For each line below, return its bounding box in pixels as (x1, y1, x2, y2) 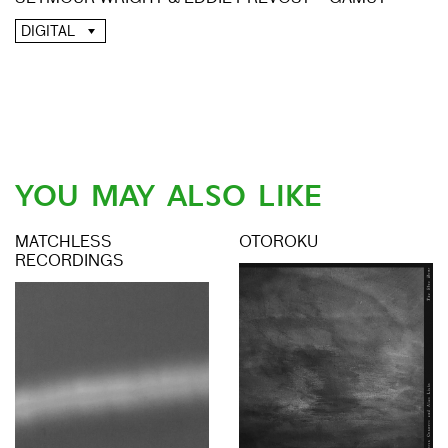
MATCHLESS (15, 234, 112, 251)
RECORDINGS (15, 253, 124, 270)
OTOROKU (239, 234, 318, 251)
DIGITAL (21, 24, 75, 39)
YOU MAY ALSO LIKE (15, 175, 322, 216)
